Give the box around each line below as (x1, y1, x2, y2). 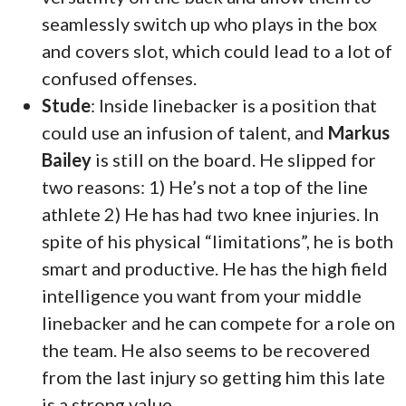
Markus (328, 121, 391, 143)
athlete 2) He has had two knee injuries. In (42, 202, 380, 225)
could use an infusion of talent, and (42, 121, 329, 143)
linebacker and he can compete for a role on (42, 311, 396, 333)
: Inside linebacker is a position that (91, 93, 378, 116)
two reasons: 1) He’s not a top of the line (42, 175, 369, 198)
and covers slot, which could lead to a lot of (42, 39, 393, 62)
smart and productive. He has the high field (42, 256, 389, 279)
